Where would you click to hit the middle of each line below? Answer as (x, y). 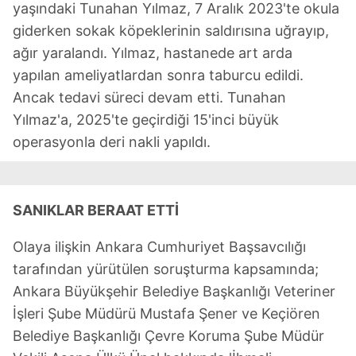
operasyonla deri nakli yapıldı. (112, 142)
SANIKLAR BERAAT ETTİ (96, 210)
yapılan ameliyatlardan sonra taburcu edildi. (158, 75)
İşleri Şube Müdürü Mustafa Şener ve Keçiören (166, 313)
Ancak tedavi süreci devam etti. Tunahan (149, 97)
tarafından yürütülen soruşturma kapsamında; (166, 269)
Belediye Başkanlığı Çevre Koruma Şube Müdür (168, 336)
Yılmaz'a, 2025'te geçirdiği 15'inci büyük (146, 120)
